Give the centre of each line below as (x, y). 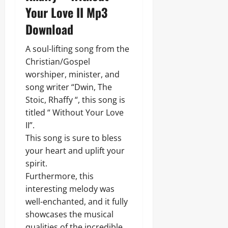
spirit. (36, 163)
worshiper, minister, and (73, 74)
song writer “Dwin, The (69, 87)
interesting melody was (70, 189)
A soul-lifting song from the (77, 49)
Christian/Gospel (58, 61)
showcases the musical (69, 214)
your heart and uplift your (75, 150)
